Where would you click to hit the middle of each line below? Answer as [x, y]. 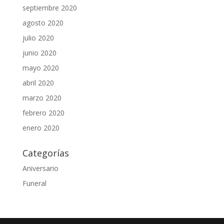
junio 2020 [39, 53]
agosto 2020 [43, 23]
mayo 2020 [40, 68]
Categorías [45, 153]
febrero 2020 [43, 113]
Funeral [34, 183]
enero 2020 [41, 128]
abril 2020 [38, 83]
